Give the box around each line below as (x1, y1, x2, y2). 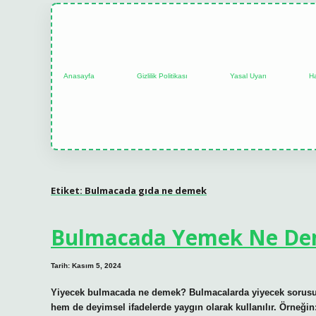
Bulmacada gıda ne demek (85, 183, 207, 197)
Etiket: (51, 183, 85, 197)
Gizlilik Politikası (137, 72, 188, 80)
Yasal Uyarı (230, 72, 267, 80)
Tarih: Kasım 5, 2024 (51, 262, 121, 270)
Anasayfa (63, 72, 95, 80)
